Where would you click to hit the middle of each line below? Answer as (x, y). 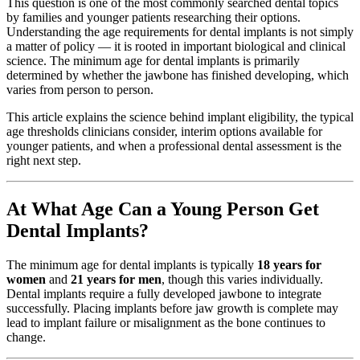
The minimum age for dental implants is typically (132, 264)
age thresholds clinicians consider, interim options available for (164, 131)
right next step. (44, 160)
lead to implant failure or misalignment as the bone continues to (166, 322)
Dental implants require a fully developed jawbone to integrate (164, 293)
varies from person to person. (80, 89)
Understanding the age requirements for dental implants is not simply (180, 31)
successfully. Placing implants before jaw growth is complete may (172, 308)
